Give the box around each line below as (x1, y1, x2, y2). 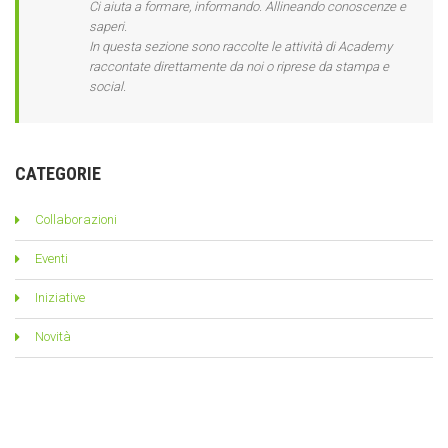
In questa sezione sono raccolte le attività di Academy (89, 38, 392, 54)
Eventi (35, 250, 68, 266)
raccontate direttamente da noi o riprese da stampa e (89, 58, 389, 74)
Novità (35, 328, 71, 344)
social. (89, 78, 126, 94)
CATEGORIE (15, 162, 101, 184)
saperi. (89, 18, 127, 34)
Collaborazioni (35, 211, 117, 227)
